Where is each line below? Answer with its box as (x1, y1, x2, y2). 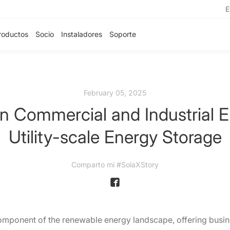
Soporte (109, 30, 136, 39)
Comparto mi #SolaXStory (71, 160, 159, 169)
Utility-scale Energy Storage (8, 126, 222, 147)
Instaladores (61, 30, 102, 39)
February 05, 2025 (84, 88, 146, 97)
